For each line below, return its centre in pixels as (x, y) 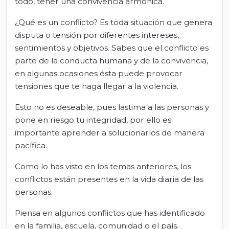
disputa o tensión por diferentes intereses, (97, 35)
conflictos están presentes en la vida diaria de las (109, 179)
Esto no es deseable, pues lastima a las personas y (112, 107)
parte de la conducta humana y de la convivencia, (111, 61)
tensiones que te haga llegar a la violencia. (97, 86)
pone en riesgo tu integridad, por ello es (93, 120)
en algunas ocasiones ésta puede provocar (99, 74)
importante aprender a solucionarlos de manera (110, 133)
